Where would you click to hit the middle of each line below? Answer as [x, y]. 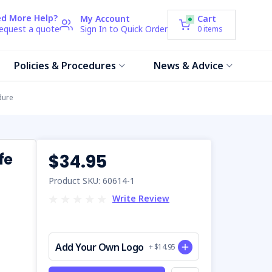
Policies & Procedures [65, 66]
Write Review [141, 198]
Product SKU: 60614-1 [92, 181]
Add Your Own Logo [100, 247]
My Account [105, 19]
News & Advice [189, 66]
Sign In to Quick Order [124, 29]
